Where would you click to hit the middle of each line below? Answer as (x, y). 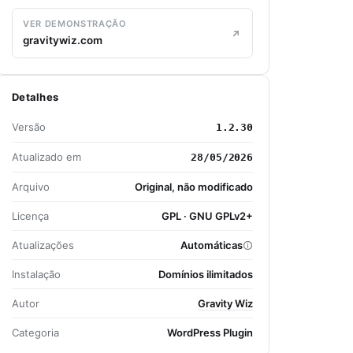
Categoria (35, 333)
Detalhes (35, 97)
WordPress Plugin (210, 333)
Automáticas (212, 245)
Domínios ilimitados (206, 274)
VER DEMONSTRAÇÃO (75, 24)
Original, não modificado (194, 187)
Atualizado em (46, 157)
